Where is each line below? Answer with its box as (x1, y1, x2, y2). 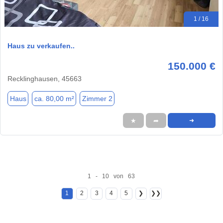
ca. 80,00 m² (34, 94, 74, 103)
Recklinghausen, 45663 (7, 75, 82, 83)
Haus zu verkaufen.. (7, 42, 75, 50)
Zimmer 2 (82, 94, 112, 103)
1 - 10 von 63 (88, 172, 135, 180)
